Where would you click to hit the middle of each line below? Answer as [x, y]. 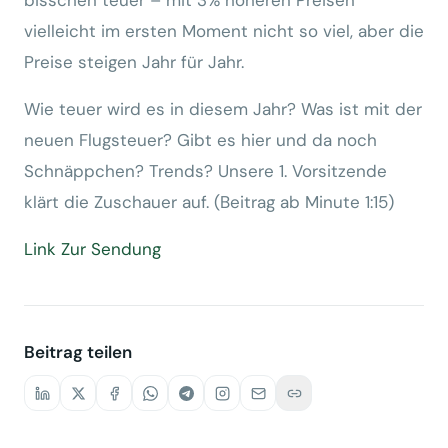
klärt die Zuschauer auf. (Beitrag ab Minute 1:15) [209, 202]
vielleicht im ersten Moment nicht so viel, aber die [224, 31]
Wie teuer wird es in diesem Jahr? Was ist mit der [223, 109]
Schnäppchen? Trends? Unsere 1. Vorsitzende [205, 171]
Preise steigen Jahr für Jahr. [134, 62]
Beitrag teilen [78, 352]
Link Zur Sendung [92, 249]
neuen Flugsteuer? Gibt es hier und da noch [200, 140]
